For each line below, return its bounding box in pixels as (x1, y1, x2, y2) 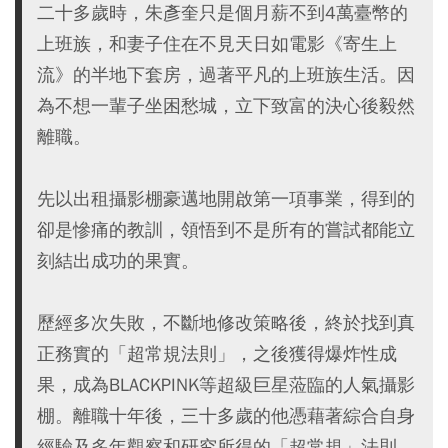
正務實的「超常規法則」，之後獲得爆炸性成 (37, 342, 397, 365)
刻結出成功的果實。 (37, 249, 199, 272)
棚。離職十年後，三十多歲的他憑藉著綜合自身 (37, 404, 415, 427)
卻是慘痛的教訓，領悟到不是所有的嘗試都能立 (37, 218, 415, 241)
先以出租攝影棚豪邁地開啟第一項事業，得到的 (37, 187, 415, 210)
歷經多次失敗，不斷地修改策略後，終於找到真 (37, 311, 415, 334)
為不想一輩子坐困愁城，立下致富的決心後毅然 (37, 94, 415, 117)
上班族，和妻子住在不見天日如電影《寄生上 (37, 32, 397, 55)
